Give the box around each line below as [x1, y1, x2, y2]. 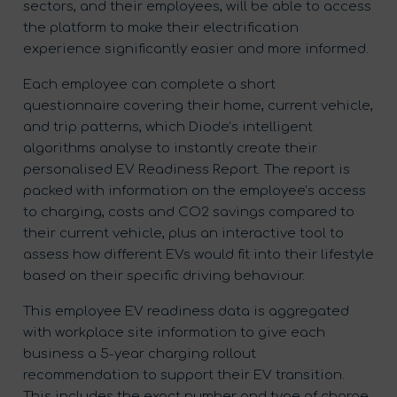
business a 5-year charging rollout [23, 346, 256, 362]
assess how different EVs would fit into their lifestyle [23, 246, 374, 262]
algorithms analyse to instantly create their [23, 140, 317, 156]
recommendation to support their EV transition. [23, 367, 345, 383]
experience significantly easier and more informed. [23, 41, 369, 57]
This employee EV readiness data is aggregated [23, 303, 349, 319]
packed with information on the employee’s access [23, 183, 366, 198]
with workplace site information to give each [23, 324, 325, 340]
